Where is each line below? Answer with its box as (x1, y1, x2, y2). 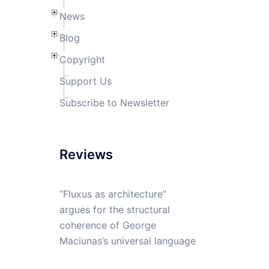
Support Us (59, 74, 112, 87)
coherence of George (59, 219, 156, 231)
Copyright (59, 53, 105, 65)
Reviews (59, 146, 113, 162)
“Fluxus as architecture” (59, 187, 166, 200)
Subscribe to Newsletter (59, 96, 169, 109)
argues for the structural (59, 203, 170, 216)
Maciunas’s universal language (59, 234, 196, 247)
